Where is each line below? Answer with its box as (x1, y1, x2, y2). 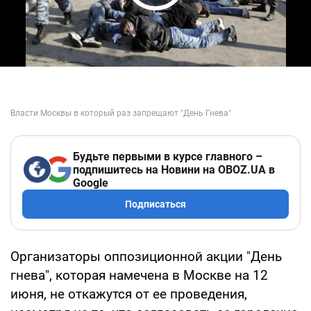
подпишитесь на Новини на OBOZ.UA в (73, 162, 275, 176)
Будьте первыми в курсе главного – (73, 149, 262, 163)
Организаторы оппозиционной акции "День (10, 248, 282, 264)
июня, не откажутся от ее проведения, (10, 285, 247, 302)
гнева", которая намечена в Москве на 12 (10, 267, 268, 283)
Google (73, 176, 108, 190)
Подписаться (125, 198, 186, 210)
